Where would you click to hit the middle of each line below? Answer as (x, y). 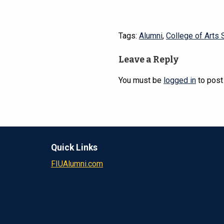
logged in (180, 80)
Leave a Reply (148, 60)
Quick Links (74, 148)
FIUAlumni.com (77, 164)
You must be (141, 80)
